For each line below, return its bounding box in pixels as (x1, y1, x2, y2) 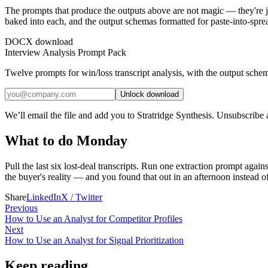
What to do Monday (5, 133, 127, 149)
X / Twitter (61, 192, 102, 203)
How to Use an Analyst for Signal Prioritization (5, 235, 184, 246)
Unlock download (120, 90, 179, 99)
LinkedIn (26, 192, 61, 203)
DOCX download (5, 36, 73, 47)
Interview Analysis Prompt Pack (5, 47, 126, 58)
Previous (5, 203, 38, 214)
